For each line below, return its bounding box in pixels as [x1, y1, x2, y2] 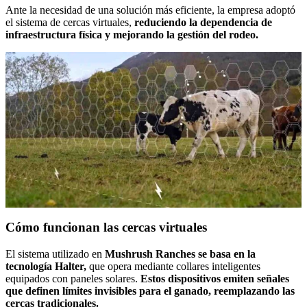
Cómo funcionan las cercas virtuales [5, 220, 207, 235]
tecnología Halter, [5, 260, 86, 273]
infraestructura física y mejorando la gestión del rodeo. [5, 28, 258, 40]
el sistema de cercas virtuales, [5, 16, 134, 28]
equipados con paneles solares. [5, 273, 140, 285]
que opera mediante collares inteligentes [86, 260, 260, 273]
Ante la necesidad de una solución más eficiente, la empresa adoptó [5, 3, 295, 16]
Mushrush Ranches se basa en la [105, 248, 256, 260]
